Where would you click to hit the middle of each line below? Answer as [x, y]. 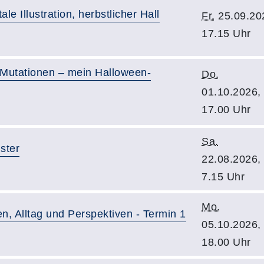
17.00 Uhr [226, 110]
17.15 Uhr [226, 34]
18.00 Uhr [226, 242]
